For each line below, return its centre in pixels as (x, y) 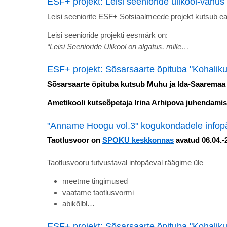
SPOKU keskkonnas (138, 140)
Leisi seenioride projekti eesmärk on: (107, 35)
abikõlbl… (79, 203)
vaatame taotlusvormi (98, 192)
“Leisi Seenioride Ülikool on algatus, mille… (118, 46)
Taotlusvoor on (75, 140)
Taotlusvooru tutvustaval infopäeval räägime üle (125, 162)
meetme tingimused (95, 181)
